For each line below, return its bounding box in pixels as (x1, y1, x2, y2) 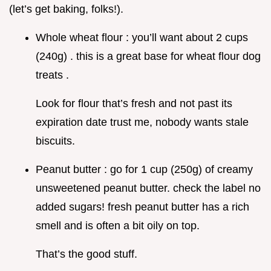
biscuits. (36, 135, 75, 148)
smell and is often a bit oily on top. (36, 220, 200, 232)
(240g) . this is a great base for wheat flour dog (36, 50, 261, 63)
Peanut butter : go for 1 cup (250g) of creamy (36, 163, 253, 176)
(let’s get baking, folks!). (9, 3, 123, 16)
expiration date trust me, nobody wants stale (36, 116, 249, 129)
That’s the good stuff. (36, 248, 137, 261)
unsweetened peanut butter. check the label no (36, 182, 261, 195)
